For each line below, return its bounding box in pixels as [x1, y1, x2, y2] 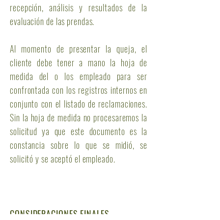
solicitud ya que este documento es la [10, 125, 147, 137]
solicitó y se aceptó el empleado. [10, 152, 115, 165]
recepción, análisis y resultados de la [10, 1, 147, 14]
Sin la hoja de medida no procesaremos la [10, 111, 147, 124]
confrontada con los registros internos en [10, 83, 147, 96]
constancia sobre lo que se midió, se [10, 138, 147, 151]
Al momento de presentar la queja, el [10, 42, 147, 55]
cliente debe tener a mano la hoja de [10, 56, 147, 69]
